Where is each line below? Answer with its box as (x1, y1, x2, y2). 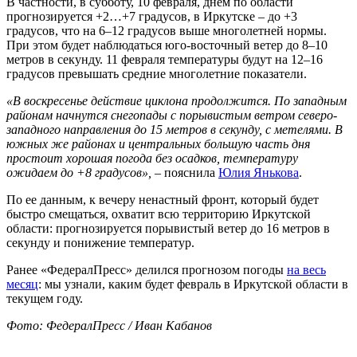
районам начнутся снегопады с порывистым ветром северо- (6, 108, 337, 122)
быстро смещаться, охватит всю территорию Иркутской (6, 206, 311, 221)
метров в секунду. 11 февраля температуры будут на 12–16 (6, 52, 323, 66)
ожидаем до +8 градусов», (6, 165, 151, 179)
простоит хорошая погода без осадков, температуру (6, 151, 298, 165)
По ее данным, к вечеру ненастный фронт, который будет (6, 192, 319, 206)
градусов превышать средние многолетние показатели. (6, 66, 307, 80)
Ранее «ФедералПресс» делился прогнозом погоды (6, 262, 287, 277)
